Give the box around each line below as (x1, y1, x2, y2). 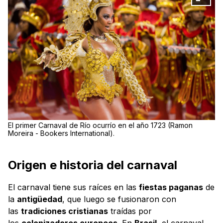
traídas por (108, 206, 152, 217)
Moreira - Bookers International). (8, 129, 114, 138)
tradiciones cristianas (21, 206, 108, 217)
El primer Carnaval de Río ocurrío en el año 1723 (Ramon (8, 121, 193, 130)
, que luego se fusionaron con (62, 194, 176, 205)
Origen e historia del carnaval (8, 158, 177, 173)
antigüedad (17, 194, 62, 205)
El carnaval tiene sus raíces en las (8, 182, 139, 193)
